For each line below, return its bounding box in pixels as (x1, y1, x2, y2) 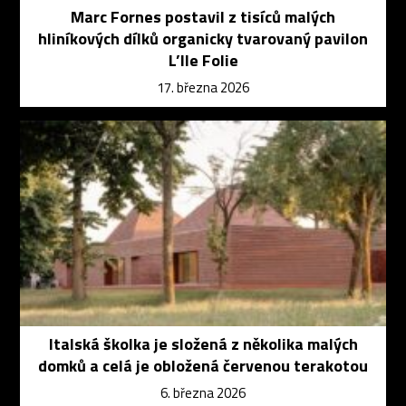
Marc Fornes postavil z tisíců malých (71, 4, 335, 29)
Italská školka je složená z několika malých (48, 332, 358, 357)
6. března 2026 (160, 382, 246, 404)
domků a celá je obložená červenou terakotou (38, 353, 368, 379)
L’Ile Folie (168, 47, 238, 72)
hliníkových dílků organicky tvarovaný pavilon (38, 25, 368, 51)
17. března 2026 (157, 76, 249, 98)
